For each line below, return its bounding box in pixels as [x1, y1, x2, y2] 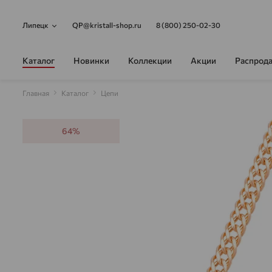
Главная [22, 89, 49, 97]
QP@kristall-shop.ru [72, 21, 141, 29]
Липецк [22, 21, 49, 29]
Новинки [73, 55, 109, 66]
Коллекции [128, 55, 172, 66]
